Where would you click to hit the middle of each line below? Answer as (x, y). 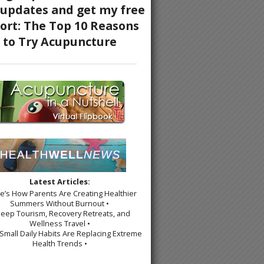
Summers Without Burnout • (60, 204)
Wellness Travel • (60, 224)
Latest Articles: (60, 182)
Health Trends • (60, 244)
